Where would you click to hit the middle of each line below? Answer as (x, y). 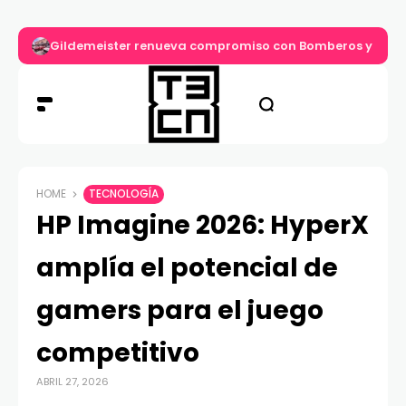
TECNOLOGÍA (124, 194)
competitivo (118, 353)
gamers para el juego (180, 311)
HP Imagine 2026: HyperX (203, 226)
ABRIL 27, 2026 (72, 382)
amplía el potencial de (187, 268)
